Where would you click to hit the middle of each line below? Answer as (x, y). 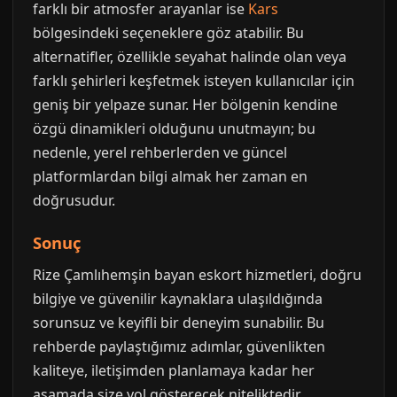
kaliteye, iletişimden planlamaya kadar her (174, 370)
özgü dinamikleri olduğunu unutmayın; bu (174, 128)
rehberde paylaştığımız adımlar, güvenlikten (179, 346)
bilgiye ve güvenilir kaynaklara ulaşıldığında (178, 299)
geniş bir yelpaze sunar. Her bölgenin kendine (185, 105)
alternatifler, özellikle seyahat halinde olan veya (190, 57)
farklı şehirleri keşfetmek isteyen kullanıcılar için (194, 81)
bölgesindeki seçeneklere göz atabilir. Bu (168, 33)
